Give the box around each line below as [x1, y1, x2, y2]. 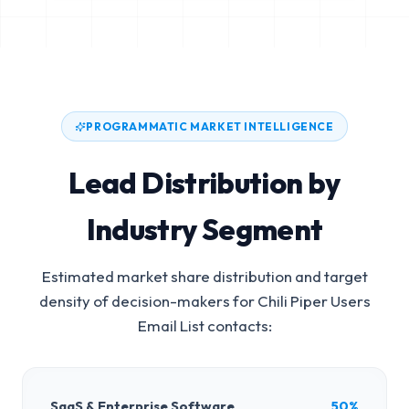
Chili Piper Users [257, 291, 371, 310]
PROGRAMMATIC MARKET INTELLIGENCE [86, 120, 334, 133]
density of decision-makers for [38, 291, 257, 310]
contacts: [204, 316, 272, 335]
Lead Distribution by [68, 164, 341, 201]
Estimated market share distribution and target [41, 267, 368, 286]
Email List [137, 316, 204, 335]
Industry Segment [86, 211, 323, 247]
